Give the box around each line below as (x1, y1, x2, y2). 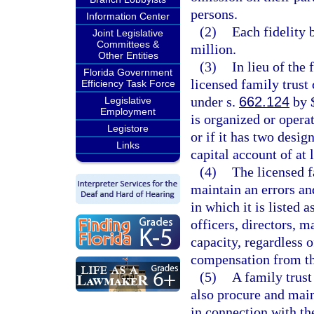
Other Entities (97, 50, 158, 61)
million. (191, 41, 236, 57)
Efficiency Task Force (81, 78, 175, 89)
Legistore (107, 123, 149, 134)
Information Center (86, 11, 170, 22)
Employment (100, 106, 156, 117)
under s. (191, 94, 239, 109)
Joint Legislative (93, 27, 163, 39)
